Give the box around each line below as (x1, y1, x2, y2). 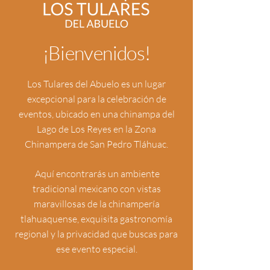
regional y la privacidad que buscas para (15, 228, 178, 240)
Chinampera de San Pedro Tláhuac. (25, 138, 168, 150)
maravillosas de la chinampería (33, 198, 160, 210)
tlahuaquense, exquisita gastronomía (20, 213, 172, 225)
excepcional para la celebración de (27, 93, 166, 105)
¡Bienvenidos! (42, 41, 151, 64)
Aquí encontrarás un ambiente (33, 168, 160, 180)
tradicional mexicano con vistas (32, 183, 161, 195)
